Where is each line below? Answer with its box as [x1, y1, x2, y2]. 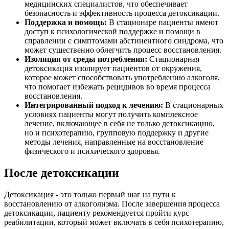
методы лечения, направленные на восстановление [25, 138, 203, 147]
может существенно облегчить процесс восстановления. [25, 45, 221, 55]
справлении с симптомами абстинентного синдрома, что [25, 36, 223, 45]
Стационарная [147, 55, 199, 64]
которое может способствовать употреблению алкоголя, [25, 73, 220, 82]
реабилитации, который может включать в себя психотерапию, [4, 218, 224, 227]
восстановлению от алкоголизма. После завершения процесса [4, 199, 220, 209]
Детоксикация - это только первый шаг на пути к [4, 190, 176, 199]
